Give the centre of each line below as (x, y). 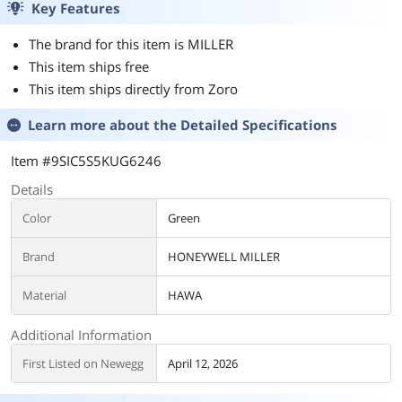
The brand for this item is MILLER (131, 44)
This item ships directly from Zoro (133, 89)
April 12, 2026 (203, 363)
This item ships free (89, 66)
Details (32, 189)
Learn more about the (104, 125)
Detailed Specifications (258, 125)
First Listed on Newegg (83, 363)
